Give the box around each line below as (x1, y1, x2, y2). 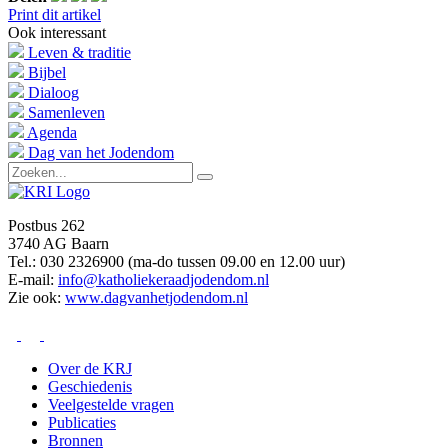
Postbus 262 (8, 217, 85, 235)
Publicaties (48, 414, 116, 432)
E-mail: (8, 271, 58, 289)
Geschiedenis (48, 378, 132, 396)
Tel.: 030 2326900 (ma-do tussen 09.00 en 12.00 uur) (8, 253, 345, 271)
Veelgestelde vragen (48, 396, 174, 414)
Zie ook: (8, 289, 65, 307)
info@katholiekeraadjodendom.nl (58, 271, 269, 289)
